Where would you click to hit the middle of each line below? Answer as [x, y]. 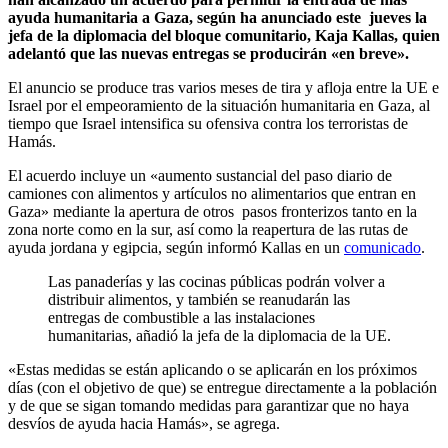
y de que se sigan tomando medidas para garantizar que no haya [208, 406]
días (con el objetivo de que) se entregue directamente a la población [222, 388]
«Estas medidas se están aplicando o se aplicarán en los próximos [212, 370]
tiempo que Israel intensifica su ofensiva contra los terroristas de [208, 124]
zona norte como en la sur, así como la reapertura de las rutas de [208, 230]
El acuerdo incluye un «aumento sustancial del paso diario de [200, 176]
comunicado [382, 248]
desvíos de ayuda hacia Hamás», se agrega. [144, 424]
